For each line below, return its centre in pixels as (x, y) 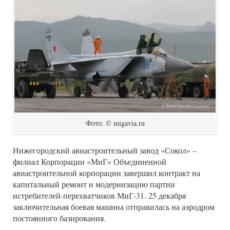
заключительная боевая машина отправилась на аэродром (114, 207)
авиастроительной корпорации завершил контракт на (107, 173)
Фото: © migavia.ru (115, 123)
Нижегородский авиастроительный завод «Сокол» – (105, 150)
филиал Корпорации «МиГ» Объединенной (90, 162)
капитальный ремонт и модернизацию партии (94, 184)
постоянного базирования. (59, 218)
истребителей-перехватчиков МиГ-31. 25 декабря (99, 196)
